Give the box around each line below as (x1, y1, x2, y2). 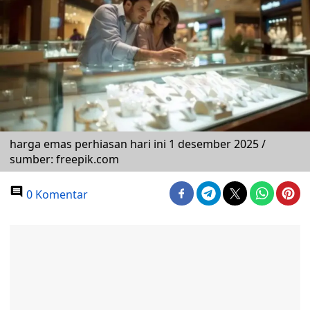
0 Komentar (24, 187, 88, 202)
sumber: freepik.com (10, 152, 119, 167)
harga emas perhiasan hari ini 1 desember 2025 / (10, 136, 266, 152)
